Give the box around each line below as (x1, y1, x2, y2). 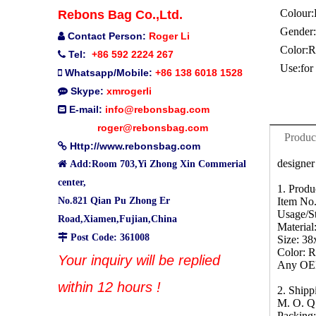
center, (58, 177, 86, 188)
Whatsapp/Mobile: (65, 67, 152, 79)
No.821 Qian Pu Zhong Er (58, 195, 170, 207)
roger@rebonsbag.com (97, 122, 208, 134)
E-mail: (69, 104, 105, 116)
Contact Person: (68, 30, 149, 42)
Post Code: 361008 (71, 232, 150, 243)
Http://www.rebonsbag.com (70, 140, 200, 152)
